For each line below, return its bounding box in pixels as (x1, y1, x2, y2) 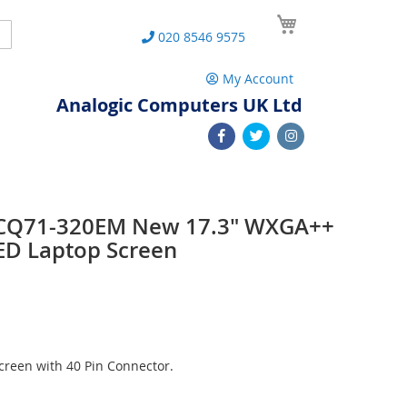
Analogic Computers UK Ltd (56, 93, 303, 117)
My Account (223, 70, 293, 87)
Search (2, 24, 44, 41)
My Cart (302, 8, 349, 25)
